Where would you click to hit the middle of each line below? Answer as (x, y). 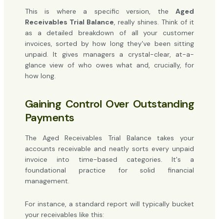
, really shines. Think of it (154, 22)
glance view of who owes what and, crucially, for (109, 65)
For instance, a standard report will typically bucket (109, 204)
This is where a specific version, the (100, 11)
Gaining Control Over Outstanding (109, 104)
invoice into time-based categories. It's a (109, 160)
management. (47, 181)
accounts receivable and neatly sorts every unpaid (109, 149)
